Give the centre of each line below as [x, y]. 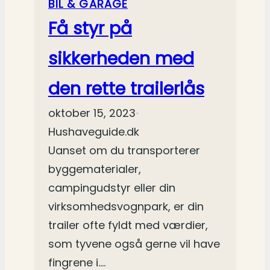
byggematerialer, [95, 169]
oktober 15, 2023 [92, 113]
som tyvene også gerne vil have [134, 244]
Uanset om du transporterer [124, 151]
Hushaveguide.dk [94, 132]
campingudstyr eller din [112, 188]
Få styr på [90, 29]
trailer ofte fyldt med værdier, [128, 225]
